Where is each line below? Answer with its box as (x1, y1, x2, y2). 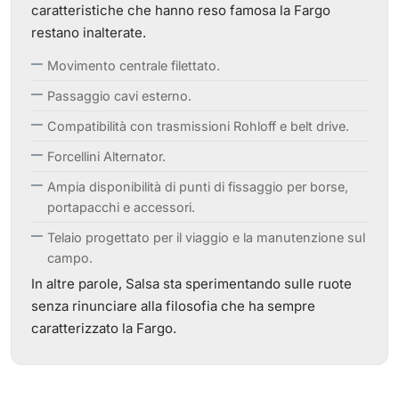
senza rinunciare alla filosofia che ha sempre (31, 297, 315, 314)
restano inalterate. (31, 24, 146, 41)
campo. (47, 250, 93, 265)
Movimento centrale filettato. (47, 58, 220, 73)
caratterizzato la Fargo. (31, 320, 176, 337)
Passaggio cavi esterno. (47, 88, 191, 103)
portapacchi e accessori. (47, 199, 195, 215)
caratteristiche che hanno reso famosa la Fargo (31, 2, 330, 19)
